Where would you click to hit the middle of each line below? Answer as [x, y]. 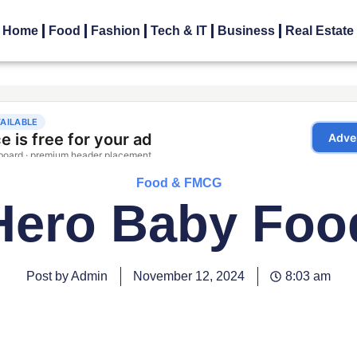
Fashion [116, 31]
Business [247, 31]
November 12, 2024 [189, 277]
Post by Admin [67, 277]
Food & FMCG [178, 183]
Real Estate [320, 31]
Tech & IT [179, 31]
